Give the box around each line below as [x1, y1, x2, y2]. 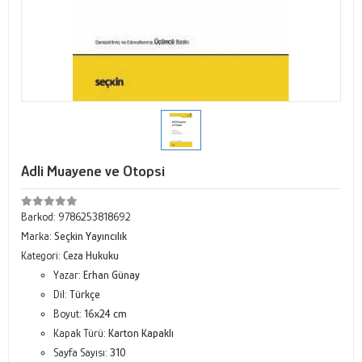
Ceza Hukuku [63, 249, 119, 262]
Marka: [21, 229, 54, 242]
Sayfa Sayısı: [53, 346, 110, 359]
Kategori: [21, 249, 63, 262]
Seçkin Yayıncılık [54, 229, 127, 242]
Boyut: [53, 307, 84, 320]
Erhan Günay [83, 268, 140, 281]
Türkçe [69, 288, 100, 301]
